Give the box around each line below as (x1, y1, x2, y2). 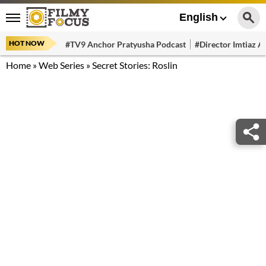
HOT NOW (9, 39, 45, 47)
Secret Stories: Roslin (92, 59, 178, 71)
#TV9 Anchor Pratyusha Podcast (65, 39, 186, 49)
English (179, 11, 218, 23)
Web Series (39, 59, 84, 71)
